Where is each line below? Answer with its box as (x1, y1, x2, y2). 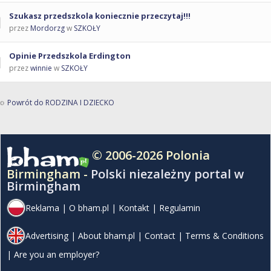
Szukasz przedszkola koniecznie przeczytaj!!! (9, 10, 191, 22)
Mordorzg (30, 23, 65, 34)
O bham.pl (69, 202, 109, 214)
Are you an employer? (14, 249, 99, 261)
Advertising (25, 230, 68, 242)
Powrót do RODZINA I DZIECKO (7, 97, 114, 108)
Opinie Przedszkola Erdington (9, 50, 131, 62)
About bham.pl (78, 230, 135, 242)
